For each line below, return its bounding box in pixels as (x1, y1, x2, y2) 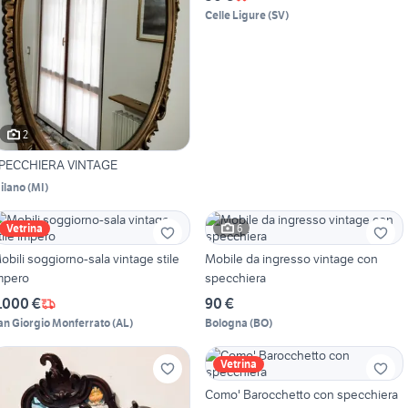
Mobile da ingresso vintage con (204, 250, 378, 268)
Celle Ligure (204, 8, 266, 23)
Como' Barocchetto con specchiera (204, 386, 398, 403)
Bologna (204, 316, 248, 331)
